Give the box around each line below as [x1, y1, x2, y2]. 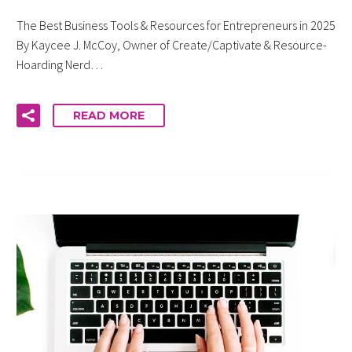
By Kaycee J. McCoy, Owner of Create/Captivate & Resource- [16, 36, 327, 53]
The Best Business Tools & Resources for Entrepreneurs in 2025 [16, 16, 335, 33]
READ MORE [73, 108, 145, 123]
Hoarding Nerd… [16, 56, 103, 72]
